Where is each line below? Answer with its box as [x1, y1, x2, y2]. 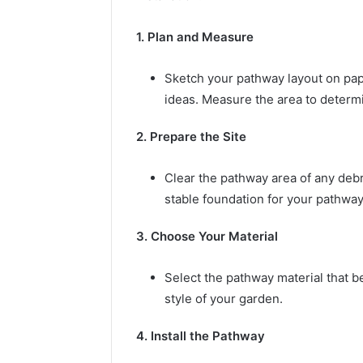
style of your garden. [164, 290, 283, 306]
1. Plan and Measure [136, 28, 254, 45]
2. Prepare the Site [136, 128, 246, 144]
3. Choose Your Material [136, 228, 278, 244]
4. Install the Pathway [136, 327, 265, 344]
